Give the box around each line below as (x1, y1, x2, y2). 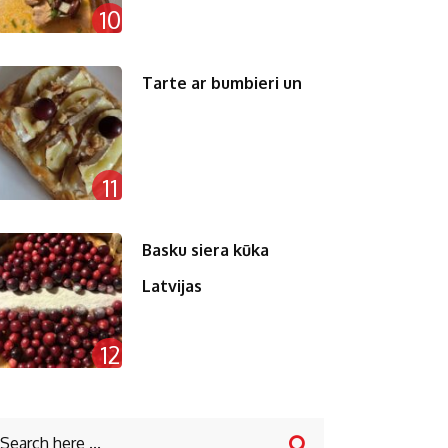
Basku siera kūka (142, 240, 270, 261)
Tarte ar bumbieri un (142, 72, 303, 93)
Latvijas (142, 276, 203, 297)
